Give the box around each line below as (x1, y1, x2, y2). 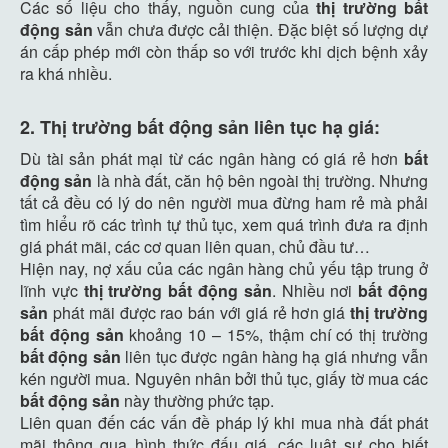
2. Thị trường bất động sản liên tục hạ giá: (20, 113, 380, 140)
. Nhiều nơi (271, 278, 359, 302)
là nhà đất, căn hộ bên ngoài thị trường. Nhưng (92, 168, 429, 192)
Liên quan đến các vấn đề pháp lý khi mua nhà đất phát (20, 410, 428, 434)
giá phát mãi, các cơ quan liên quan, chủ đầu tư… (20, 234, 370, 258)
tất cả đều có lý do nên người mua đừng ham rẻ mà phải (20, 190, 428, 214)
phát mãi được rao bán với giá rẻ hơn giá (48, 300, 351, 324)
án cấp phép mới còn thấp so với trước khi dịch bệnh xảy (20, 39, 428, 63)
